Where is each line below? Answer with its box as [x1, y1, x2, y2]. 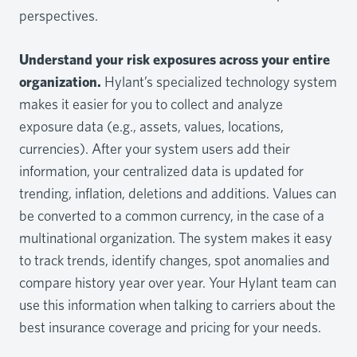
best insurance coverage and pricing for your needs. [19, 318, 321, 335]
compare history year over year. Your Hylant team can [19, 273, 336, 291]
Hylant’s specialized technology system [101, 73, 337, 90]
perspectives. [19, 6, 98, 24]
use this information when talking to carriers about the [19, 296, 335, 313]
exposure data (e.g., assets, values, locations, [19, 117, 284, 135]
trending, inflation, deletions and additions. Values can [19, 184, 336, 202]
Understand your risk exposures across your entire [19, 50, 330, 68]
